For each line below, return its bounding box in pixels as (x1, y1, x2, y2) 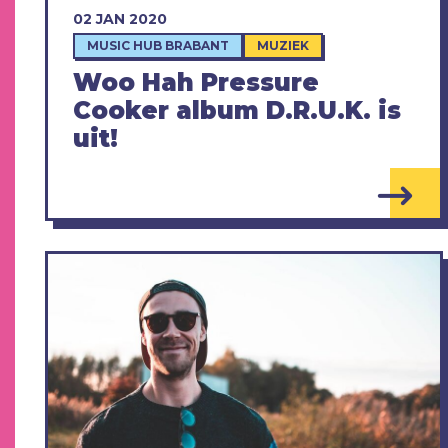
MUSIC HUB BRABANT (87, 38, 229, 54)
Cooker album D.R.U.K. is (73, 96, 401, 126)
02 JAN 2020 (73, 10, 167, 29)
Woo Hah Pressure (73, 68, 319, 98)
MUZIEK (257, 38, 309, 54)
